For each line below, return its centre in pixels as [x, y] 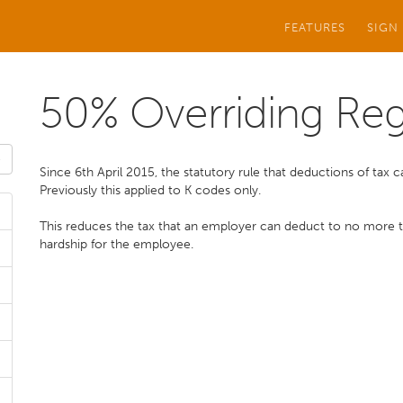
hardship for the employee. [116, 244]
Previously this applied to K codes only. [150, 190]
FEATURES [315, 27]
